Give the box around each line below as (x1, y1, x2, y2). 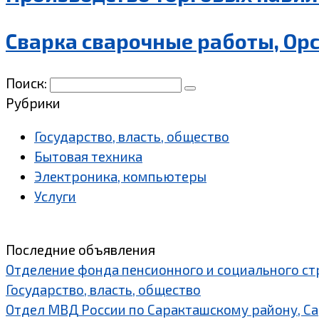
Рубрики (6, 94, 61, 111)
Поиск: (6, 74, 50, 91)
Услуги (34, 187, 76, 204)
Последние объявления (6, 241, 155, 258)
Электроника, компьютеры (34, 167, 206, 184)
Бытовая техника (34, 147, 142, 164)
